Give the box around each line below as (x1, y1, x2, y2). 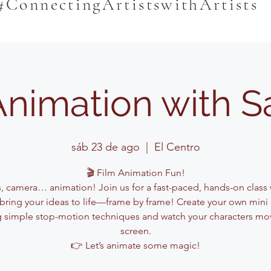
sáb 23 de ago (71, 140, 140, 154)
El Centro (154, 140, 200, 154)
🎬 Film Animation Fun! (86, 167, 185, 178)
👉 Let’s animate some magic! (71, 240, 200, 251)
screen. (120, 225, 151, 237)
